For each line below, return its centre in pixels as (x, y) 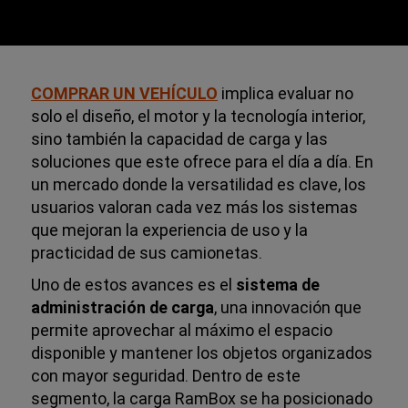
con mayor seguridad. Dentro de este (166, 375)
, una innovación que (288, 307)
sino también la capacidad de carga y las (180, 138)
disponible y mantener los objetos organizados (202, 352)
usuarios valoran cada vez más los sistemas (195, 207)
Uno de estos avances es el (134, 284)
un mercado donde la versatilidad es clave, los (199, 184)
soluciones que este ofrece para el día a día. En (203, 161)
